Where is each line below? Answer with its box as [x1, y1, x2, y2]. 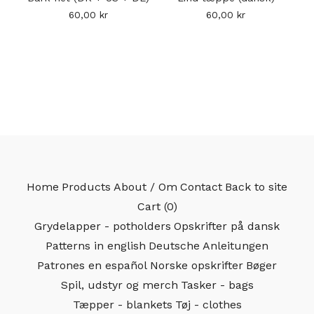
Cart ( [137, 200, 167, 214]
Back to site [225, 180, 287, 194]
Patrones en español [37, 259, 147, 273]
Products [62, 180, 111, 194]
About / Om [114, 180, 177, 194]
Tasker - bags [180, 278, 254, 292]
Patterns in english [46, 239, 146, 253]
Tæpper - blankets [72, 298, 172, 312]
